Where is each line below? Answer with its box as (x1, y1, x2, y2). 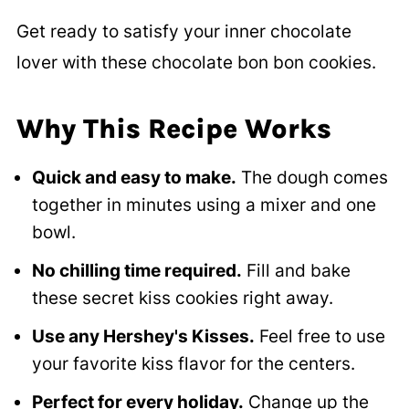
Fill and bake (241, 260, 351, 282)
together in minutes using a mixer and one (31, 194, 376, 216)
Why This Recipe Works (16, 112, 331, 146)
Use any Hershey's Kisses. (31, 326, 255, 348)
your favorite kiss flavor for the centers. (31, 353, 355, 375)
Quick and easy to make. (31, 167, 236, 189)
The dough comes (236, 167, 388, 189)
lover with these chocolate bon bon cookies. (16, 52, 376, 74)
